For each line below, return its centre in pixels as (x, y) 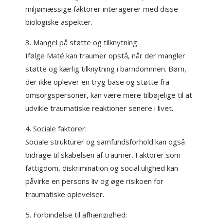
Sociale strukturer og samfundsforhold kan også (105, 142)
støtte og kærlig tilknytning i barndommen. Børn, (106, 69)
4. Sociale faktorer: (56, 128)
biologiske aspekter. (59, 22)
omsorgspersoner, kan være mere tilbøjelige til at (109, 95)
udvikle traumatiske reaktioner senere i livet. (100, 108)
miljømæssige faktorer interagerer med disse (102, 9)
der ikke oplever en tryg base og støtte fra (98, 82)
